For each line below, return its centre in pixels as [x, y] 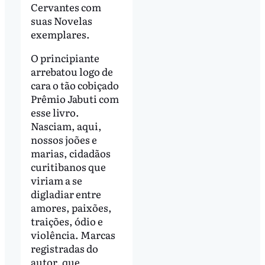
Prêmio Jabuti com [75, 98]
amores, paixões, [71, 207]
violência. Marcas [73, 234]
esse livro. [55, 112]
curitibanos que [68, 166]
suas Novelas [61, 20]
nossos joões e [64, 139]
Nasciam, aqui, [66, 125]
